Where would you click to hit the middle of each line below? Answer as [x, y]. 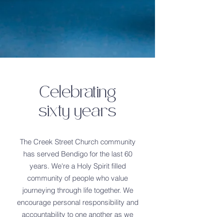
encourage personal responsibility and [77, 202]
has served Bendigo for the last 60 [77, 154]
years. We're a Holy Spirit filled [77, 166]
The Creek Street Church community [77, 142]
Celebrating [77, 92]
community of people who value [77, 178]
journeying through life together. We [77, 190]
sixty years [77, 111]
